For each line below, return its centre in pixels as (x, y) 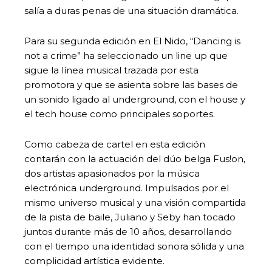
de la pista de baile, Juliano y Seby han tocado (130, 217)
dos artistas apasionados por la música (112, 173)
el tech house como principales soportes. (120, 114)
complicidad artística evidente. (94, 260)
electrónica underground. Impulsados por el (127, 188)
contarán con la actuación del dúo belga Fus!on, (135, 158)
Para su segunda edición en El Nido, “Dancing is (132, 41)
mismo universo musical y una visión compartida (135, 202)
